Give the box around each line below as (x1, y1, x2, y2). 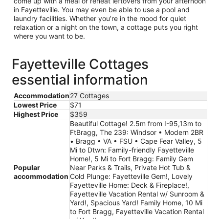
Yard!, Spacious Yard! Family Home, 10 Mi (70, 198, 202, 207)
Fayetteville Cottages (12, 56, 149, 73)
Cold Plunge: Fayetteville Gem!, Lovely (70, 172, 193, 181)
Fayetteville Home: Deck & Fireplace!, (70, 181, 189, 190)
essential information (12, 71, 148, 88)
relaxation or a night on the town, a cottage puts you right (14, 23, 198, 32)
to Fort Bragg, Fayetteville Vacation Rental (70, 207, 204, 216)
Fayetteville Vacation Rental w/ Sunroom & (70, 190, 204, 198)
